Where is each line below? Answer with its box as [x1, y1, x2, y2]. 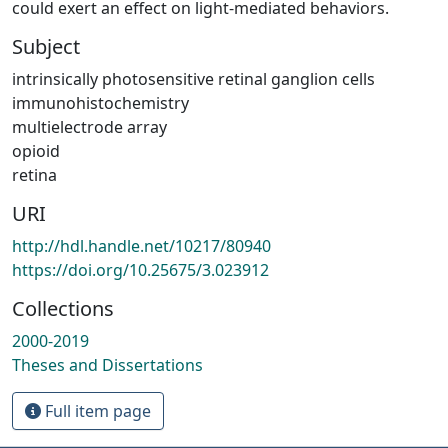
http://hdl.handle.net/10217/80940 [12, 234, 271, 257]
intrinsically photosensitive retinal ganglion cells [12, 67, 375, 90]
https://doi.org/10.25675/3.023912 [12, 258, 269, 281]
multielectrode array [12, 115, 167, 138]
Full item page [41, 399, 151, 422]
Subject [12, 32, 80, 60]
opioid [12, 139, 60, 162]
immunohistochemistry [12, 91, 189, 114]
